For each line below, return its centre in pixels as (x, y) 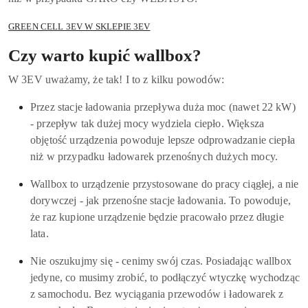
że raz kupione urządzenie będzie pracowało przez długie (157, 217)
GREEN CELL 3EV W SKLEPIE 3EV (79, 27)
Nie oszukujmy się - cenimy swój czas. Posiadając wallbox (161, 261)
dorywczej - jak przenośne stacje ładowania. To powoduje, (161, 201)
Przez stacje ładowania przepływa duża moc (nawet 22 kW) (163, 107)
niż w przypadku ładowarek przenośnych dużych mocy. (154, 157)
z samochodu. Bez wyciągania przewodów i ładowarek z (157, 294)
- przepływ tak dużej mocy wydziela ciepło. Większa (147, 124)
